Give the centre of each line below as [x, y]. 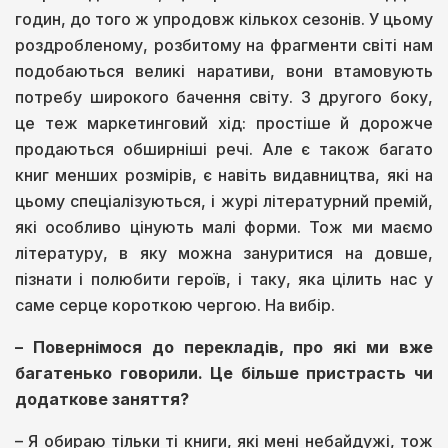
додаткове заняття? [102, 398]
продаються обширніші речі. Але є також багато [224, 148]
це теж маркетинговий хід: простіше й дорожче [224, 122]
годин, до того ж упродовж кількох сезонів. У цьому [224, 18]
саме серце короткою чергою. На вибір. [175, 304]
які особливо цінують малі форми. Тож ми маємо [224, 226]
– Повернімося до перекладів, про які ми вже [224, 346]
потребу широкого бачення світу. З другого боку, [224, 96]
